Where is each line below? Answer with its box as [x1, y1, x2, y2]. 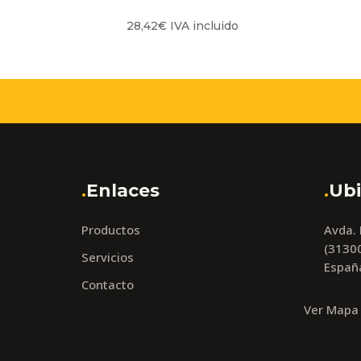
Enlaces [85, 179, 160, 201]
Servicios [81, 248, 134, 265]
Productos [81, 221, 140, 238]
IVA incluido [170, 18, 239, 33]
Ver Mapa [304, 301, 359, 317]
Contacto [81, 276, 134, 293]
